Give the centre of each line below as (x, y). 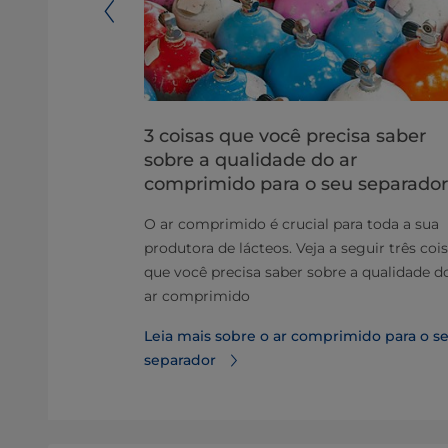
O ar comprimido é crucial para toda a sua (291, 224)
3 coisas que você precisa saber (285, 136)
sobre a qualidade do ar (250, 160)
